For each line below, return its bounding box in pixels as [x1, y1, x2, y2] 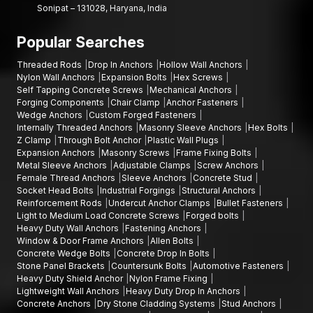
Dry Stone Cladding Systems [97, 298, 217, 309]
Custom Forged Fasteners [89, 109, 198, 120]
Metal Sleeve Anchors [17, 159, 109, 170]
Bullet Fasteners [217, 197, 285, 208]
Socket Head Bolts [17, 184, 96, 196]
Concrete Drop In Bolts [117, 247, 212, 259]
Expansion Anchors [17, 147, 97, 158]
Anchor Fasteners [166, 96, 240, 108]
